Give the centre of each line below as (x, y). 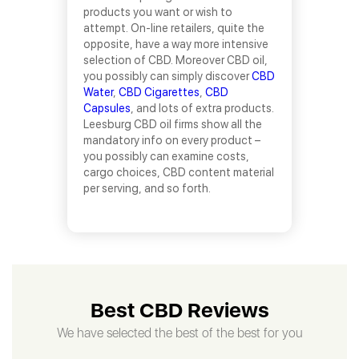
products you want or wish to (158, 12)
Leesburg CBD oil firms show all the (173, 124)
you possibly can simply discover (167, 76)
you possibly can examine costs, (166, 156)
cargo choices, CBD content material (179, 172)
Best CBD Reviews (179, 310)
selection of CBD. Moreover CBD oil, (175, 60)
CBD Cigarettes (159, 92)
